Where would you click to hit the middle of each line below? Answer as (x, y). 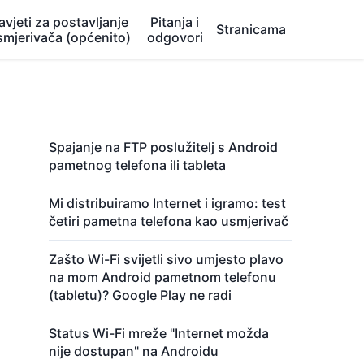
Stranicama (251, 29)
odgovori (175, 37)
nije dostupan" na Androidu (134, 351)
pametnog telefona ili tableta (137, 165)
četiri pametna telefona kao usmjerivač (169, 221)
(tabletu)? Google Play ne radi (140, 295)
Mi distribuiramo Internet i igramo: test (167, 203)
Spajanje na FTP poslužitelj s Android (163, 147)
